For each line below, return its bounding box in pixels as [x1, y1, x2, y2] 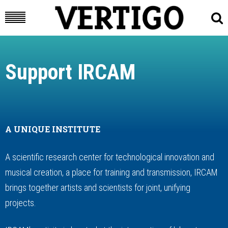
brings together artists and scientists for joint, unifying [5, 182, 190, 193]
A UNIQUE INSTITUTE [5, 124, 100, 134]
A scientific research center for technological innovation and [5, 152, 214, 162]
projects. [5, 197, 36, 208]
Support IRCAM [5, 60, 135, 84]
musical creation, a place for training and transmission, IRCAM [5, 167, 218, 178]
